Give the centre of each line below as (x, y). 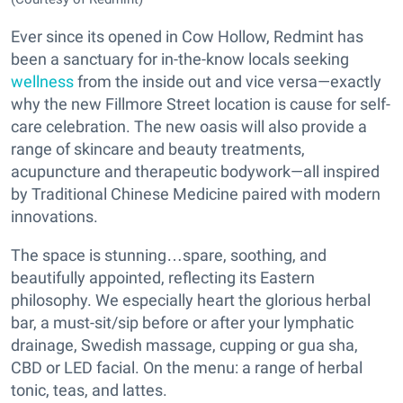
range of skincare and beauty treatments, (158, 148)
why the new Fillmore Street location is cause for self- (201, 103)
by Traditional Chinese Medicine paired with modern (196, 193)
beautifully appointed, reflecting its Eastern (163, 277)
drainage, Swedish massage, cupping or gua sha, (184, 345)
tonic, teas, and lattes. (89, 390)
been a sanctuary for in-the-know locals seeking (180, 58)
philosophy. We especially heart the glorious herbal (191, 300)
